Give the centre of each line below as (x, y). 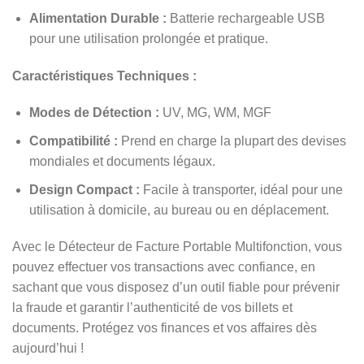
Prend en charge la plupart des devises (232, 141)
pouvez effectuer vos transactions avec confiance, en (164, 267)
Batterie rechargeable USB (245, 18)
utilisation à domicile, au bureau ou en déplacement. (179, 210)
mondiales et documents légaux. (122, 161)
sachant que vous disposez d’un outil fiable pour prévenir (176, 288)
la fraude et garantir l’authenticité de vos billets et (152, 308)
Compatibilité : (73, 141)
